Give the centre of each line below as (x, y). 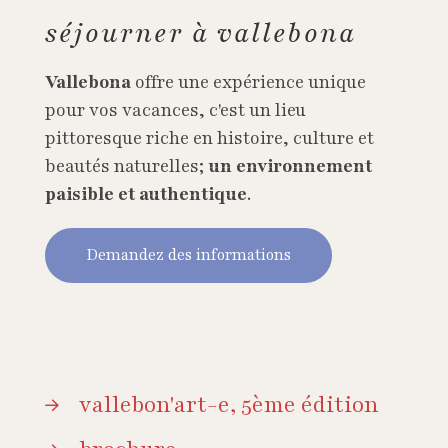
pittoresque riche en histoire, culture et (209, 137)
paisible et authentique (146, 193)
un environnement (290, 165)
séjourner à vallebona (200, 32)
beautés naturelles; (126, 165)
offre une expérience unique (248, 81)
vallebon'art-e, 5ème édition (229, 404)
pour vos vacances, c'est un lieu (175, 109)
